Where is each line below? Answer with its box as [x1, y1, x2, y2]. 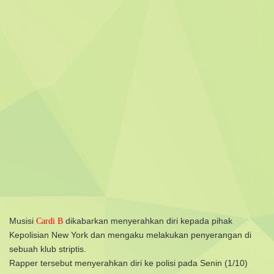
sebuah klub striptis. [9, 244, 86, 254]
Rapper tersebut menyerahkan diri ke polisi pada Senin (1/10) [9, 258, 248, 268]
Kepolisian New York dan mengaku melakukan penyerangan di [9, 230, 251, 240]
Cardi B [36, 217, 63, 226]
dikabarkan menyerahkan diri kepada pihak [63, 216, 232, 226]
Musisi [9, 216, 36, 226]
